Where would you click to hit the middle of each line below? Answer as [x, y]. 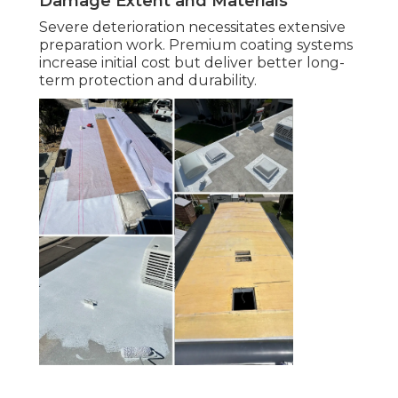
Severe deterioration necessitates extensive [192, 28]
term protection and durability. [148, 81]
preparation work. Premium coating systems [196, 45]
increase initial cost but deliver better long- [192, 63]
